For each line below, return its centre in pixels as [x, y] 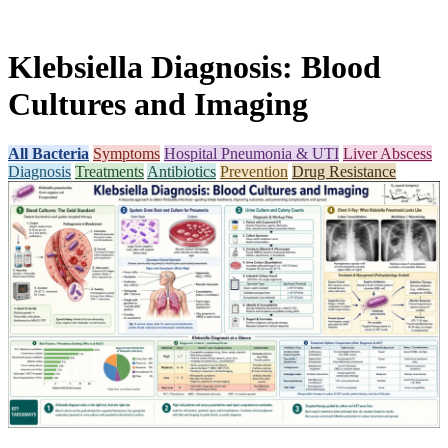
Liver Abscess [387, 153]
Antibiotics [181, 171]
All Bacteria [48, 153]
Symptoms [126, 153]
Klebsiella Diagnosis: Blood [194, 67]
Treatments [109, 171]
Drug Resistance [344, 171]
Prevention [254, 171]
